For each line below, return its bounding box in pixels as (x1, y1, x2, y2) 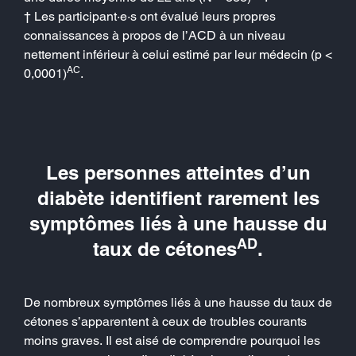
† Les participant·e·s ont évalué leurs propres (24, 8, 276, 24)
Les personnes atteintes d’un (45, 161, 311, 184)
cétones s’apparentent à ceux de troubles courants (24, 313, 307, 329)
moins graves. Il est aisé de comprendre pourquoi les (24, 332, 320, 348)
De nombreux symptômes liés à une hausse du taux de (24, 294, 332, 310)
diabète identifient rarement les (37, 186, 319, 209)
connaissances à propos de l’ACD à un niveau (24, 27, 285, 43)
